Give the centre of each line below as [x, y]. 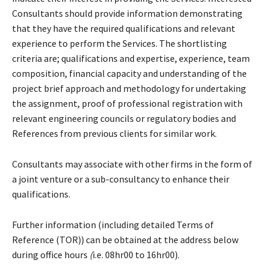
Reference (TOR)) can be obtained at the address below [125, 239]
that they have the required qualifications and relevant [124, 28]
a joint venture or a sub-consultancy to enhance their [121, 179]
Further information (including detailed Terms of [113, 224]
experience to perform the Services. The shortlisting [119, 43]
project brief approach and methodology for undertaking [129, 88]
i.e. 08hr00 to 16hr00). [136, 254]
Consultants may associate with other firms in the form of [132, 164]
